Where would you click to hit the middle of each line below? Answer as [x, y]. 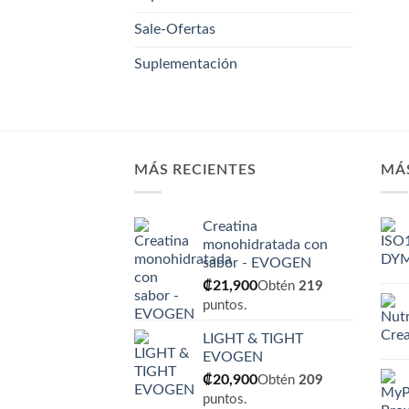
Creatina [230, 227]
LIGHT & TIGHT [253, 339]
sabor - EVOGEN [257, 263]
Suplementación [186, 63]
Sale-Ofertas [175, 29]
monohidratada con [265, 245]
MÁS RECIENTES [195, 169]
